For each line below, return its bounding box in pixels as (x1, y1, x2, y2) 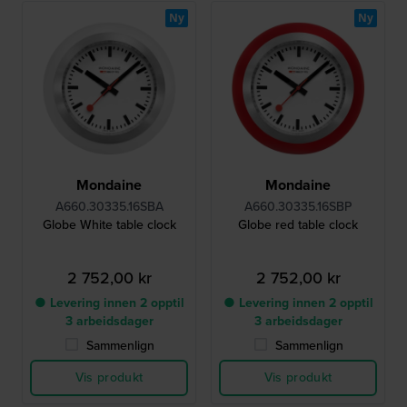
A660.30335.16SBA (55, 197, 164, 217)
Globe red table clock (238, 215, 358, 235)
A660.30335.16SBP (244, 197, 352, 217)
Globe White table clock (42, 215, 176, 235)
